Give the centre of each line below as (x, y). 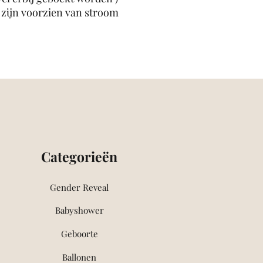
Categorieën (79, 156)
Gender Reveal (79, 187)
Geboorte (79, 234)
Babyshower (79, 210)
